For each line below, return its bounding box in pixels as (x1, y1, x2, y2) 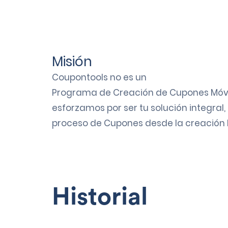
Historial (52, 184, 148, 209)
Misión (52, 52, 92, 71)
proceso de (52, 117, 104, 129)
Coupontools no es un (52, 71, 147, 83)
